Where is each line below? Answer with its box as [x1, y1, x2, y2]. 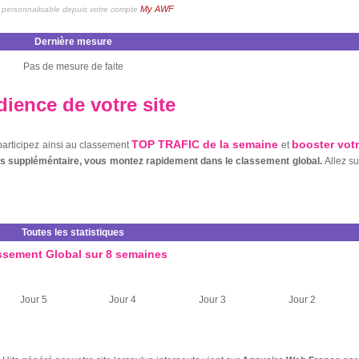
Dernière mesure [34, 36, 112, 47]
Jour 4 [109, 294, 136, 305]
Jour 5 [20, 294, 47, 305]
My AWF [140, 4, 174, 14]
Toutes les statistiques [22, 227, 124, 238]
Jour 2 [288, 294, 316, 305]
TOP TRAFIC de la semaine [131, 138, 279, 151]
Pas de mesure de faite [22, 61, 123, 72]
